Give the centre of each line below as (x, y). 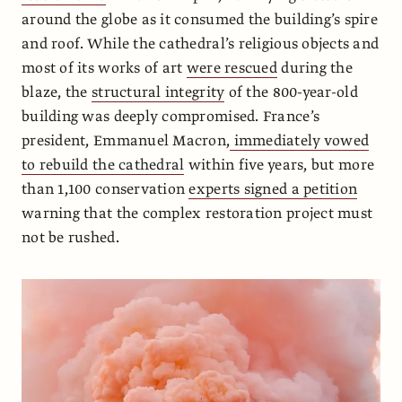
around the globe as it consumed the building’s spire (200, 19)
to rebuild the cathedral (103, 165)
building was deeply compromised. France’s (171, 116)
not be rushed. (70, 237)
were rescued (232, 68)
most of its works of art (104, 68)
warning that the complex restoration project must (197, 213)
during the (315, 68)
